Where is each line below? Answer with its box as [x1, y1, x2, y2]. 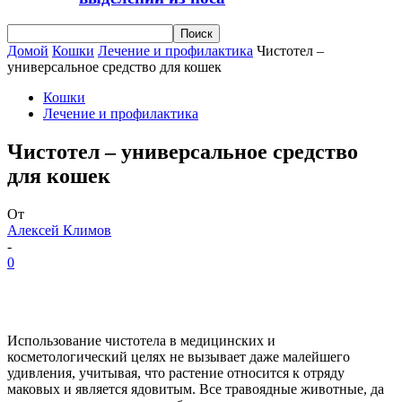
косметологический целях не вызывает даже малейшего [7, 349, 350, 365]
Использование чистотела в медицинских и [7, 333, 275, 349]
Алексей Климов [7, 223, 111, 239]
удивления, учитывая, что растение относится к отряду [7, 365, 345, 381]
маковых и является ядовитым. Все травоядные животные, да [7, 381, 384, 398]
